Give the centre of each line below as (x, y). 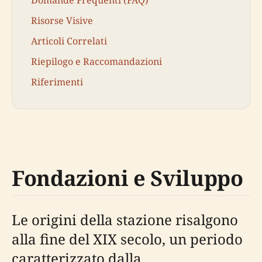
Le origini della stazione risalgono (125, 219)
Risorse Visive (62, 20)
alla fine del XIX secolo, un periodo (127, 239)
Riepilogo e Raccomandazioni (96, 62)
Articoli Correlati (69, 41)
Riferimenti (57, 82)
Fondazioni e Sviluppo (127, 178)
